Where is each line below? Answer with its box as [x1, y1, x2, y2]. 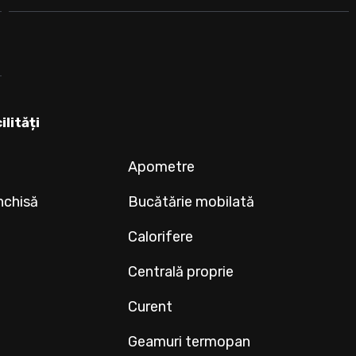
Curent [128, 298, 173, 316]
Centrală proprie [128, 263, 234, 281]
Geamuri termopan [128, 333, 251, 351]
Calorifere [128, 228, 194, 246]
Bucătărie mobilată [128, 193, 255, 211]
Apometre [128, 158, 195, 176]
